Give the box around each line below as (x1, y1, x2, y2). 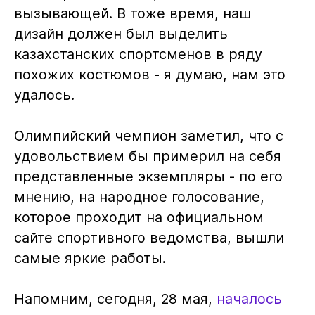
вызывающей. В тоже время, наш (13, 4, 251, 22)
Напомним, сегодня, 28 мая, (13, 290, 217, 307)
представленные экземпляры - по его (13, 167, 283, 185)
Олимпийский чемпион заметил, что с (13, 127, 283, 144)
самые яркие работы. (13, 249, 166, 266)
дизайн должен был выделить (13, 25, 228, 42)
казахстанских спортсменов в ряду (13, 45, 262, 63)
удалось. (13, 86, 75, 103)
